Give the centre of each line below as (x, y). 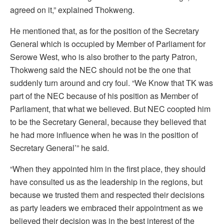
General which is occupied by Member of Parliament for (108, 43)
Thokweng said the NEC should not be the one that (100, 69)
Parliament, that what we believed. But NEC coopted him (110, 108)
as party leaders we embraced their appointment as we (106, 207)
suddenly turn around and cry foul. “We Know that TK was (111, 82)
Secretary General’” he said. (59, 147)
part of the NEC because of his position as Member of (104, 95)
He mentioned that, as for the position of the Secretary (104, 30)
